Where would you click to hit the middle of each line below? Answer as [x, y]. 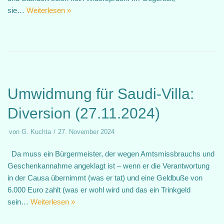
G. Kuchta [36, 132]
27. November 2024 [86, 132]
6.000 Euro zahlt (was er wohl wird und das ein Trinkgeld [99, 190]
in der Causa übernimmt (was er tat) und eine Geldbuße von [105, 178]
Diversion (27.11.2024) [84, 113]
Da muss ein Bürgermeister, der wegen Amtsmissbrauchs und [111, 154]
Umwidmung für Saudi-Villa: [101, 94]
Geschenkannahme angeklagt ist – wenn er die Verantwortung [108, 166]
